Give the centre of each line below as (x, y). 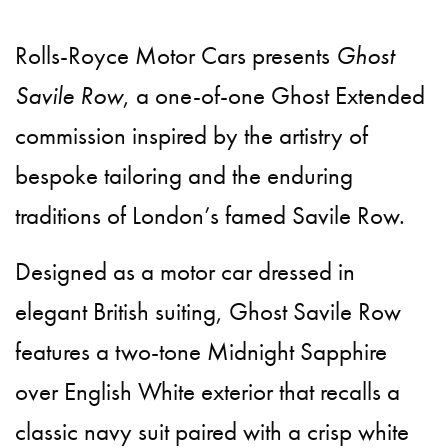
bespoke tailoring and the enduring (184, 176)
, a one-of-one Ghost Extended (274, 96)
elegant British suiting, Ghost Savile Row (208, 312)
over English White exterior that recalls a (208, 392)
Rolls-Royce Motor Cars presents (176, 56)
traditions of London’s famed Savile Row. (210, 216)
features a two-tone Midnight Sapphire (201, 352)
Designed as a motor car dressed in (185, 272)
